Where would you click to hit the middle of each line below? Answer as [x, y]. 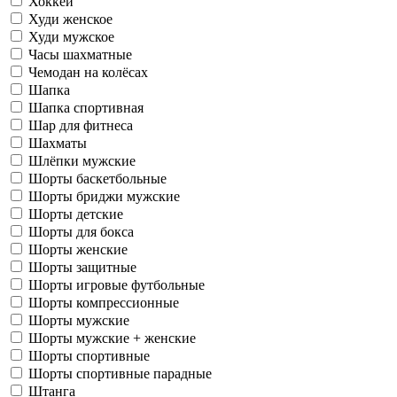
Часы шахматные [80, 54]
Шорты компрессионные [104, 302]
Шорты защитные [82, 267]
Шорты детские [76, 214]
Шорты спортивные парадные [120, 373]
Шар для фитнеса [81, 125]
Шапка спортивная [86, 107]
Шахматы [58, 143]
